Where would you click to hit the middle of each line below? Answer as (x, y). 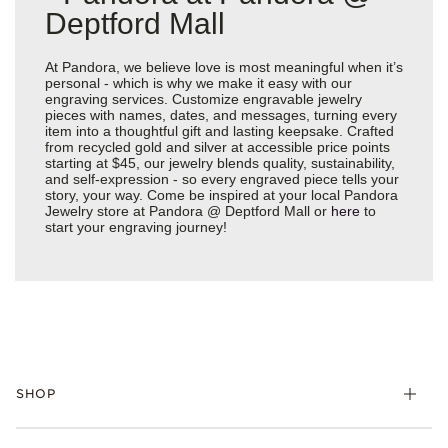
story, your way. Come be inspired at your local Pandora (221, 194)
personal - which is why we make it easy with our (198, 82)
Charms (39, 435)
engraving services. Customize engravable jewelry (203, 98)
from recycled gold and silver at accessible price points (217, 146)
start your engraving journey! (136, 226)
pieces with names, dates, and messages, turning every (221, 114)
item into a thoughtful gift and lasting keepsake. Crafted (219, 130)
